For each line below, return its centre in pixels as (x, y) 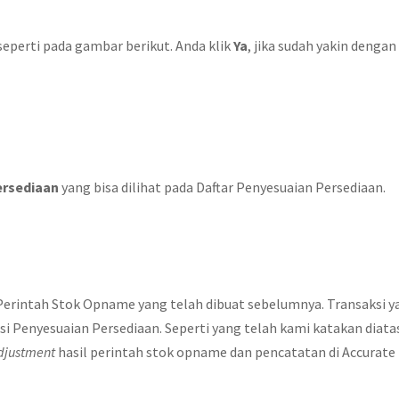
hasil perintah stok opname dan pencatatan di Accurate (225, 352)
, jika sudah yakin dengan (322, 45)
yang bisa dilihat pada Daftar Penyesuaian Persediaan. (222, 187)
